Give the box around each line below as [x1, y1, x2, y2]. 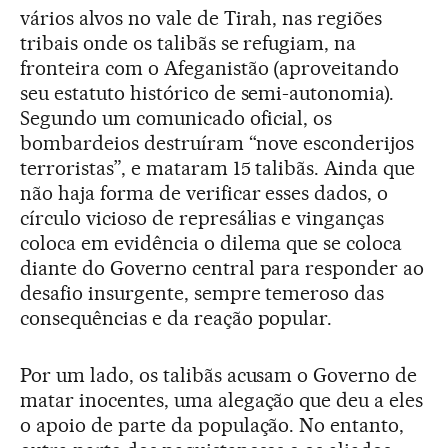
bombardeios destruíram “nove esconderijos [20, 130, 415, 155]
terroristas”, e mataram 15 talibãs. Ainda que [20, 155, 416, 180]
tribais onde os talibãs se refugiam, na [20, 30, 357, 55]
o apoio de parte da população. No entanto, [20, 412, 405, 437]
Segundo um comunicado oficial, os [20, 105, 333, 130]
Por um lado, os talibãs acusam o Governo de [20, 362, 418, 387]
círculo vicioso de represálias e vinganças [20, 205, 385, 230]
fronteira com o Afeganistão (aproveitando [20, 55, 400, 80]
